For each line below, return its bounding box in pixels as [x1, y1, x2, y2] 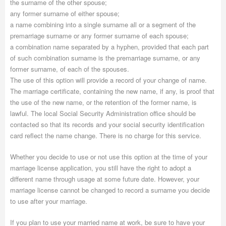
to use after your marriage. [10, 196, 87, 206]
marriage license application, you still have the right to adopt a [10, 163, 191, 173]
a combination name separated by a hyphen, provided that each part [10, 42, 209, 51]
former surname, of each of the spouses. [10, 64, 129, 74]
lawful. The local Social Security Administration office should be [10, 108, 196, 118]
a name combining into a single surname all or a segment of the [10, 20, 196, 29]
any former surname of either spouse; [10, 9, 120, 18]
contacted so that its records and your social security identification [10, 120, 204, 129]
